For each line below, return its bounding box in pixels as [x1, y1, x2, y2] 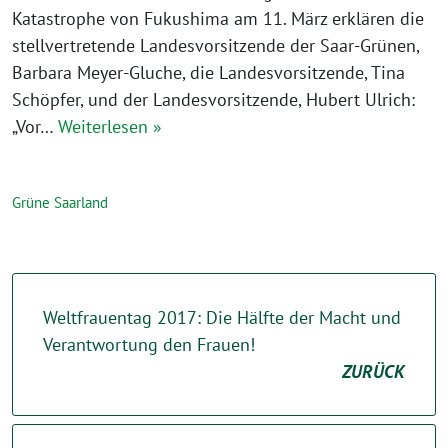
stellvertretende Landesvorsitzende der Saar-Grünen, [12, 34, 419, 57]
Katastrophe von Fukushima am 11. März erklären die [12, 7, 424, 30]
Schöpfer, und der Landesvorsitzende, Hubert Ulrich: [12, 88, 415, 111]
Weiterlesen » [58, 115, 162, 138]
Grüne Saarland [12, 193, 108, 212]
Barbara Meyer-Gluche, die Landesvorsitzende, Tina [12, 61, 405, 84]
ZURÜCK [342, 360, 405, 383]
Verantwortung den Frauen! [43, 333, 255, 356]
